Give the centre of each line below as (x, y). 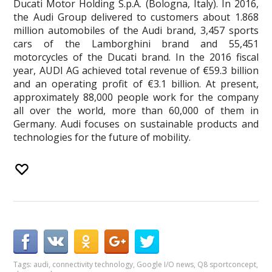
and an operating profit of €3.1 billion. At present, (136, 84)
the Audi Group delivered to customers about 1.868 (136, 17)
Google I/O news (165, 264)
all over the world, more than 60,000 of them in (136, 110)
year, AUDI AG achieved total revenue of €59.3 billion (136, 70)
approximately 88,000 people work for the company (136, 97)
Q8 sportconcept (227, 264)
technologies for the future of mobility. (102, 137)
